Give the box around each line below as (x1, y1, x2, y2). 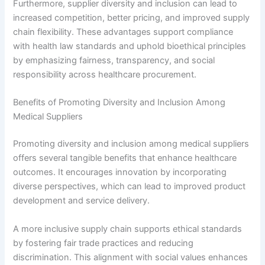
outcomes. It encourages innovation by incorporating (13, 167, 227, 178)
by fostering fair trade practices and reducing (13, 237, 194, 248)
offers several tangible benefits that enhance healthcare (13, 153, 237, 164)
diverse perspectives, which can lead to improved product (13, 181, 246, 192)
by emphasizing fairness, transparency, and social (13, 55, 215, 66)
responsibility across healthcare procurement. (13, 69, 197, 80)
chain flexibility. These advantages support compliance (13, 27, 234, 38)
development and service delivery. (13, 195, 150, 206)
